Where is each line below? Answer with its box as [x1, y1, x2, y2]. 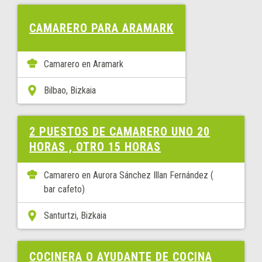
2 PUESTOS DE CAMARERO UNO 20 [29, 125, 210, 139]
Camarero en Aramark [44, 58, 123, 70]
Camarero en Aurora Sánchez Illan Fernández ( [44, 170, 213, 181]
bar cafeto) [44, 184, 85, 195]
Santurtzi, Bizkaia [44, 210, 106, 221]
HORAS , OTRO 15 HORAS [29, 140, 161, 154]
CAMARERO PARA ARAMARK [29, 21, 174, 35]
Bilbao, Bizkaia [44, 85, 96, 96]
